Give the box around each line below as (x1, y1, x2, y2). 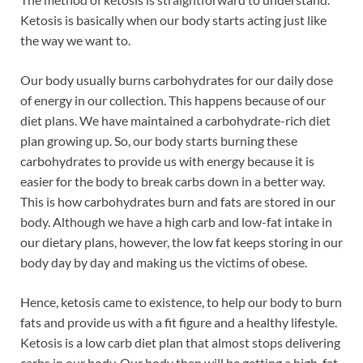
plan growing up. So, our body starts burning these (20, 132, 297, 148)
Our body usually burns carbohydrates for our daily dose (20, 71, 333, 88)
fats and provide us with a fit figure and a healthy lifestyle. (20, 314, 337, 330)
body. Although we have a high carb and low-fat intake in (20, 213, 332, 229)
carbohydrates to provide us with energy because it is (20, 152, 314, 169)
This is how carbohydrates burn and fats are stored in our (20, 193, 335, 209)
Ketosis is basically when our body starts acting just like (20, 11, 327, 28)
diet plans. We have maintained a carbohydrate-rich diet (20, 112, 331, 128)
